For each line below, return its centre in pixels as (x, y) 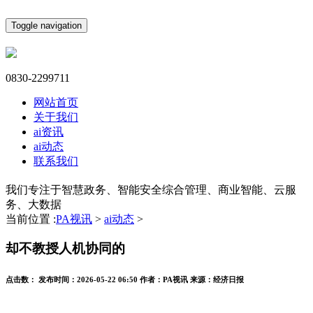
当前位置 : (31, 219)
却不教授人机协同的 (65, 249)
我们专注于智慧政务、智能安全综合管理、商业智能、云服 (151, 189)
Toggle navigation (46, 26)
